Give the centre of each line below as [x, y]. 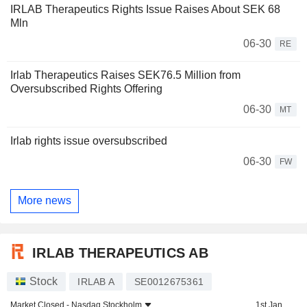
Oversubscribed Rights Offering [86, 88]
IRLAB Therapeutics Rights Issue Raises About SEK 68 [145, 9]
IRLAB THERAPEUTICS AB [120, 253]
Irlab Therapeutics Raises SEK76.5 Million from [125, 75]
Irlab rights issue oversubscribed [89, 140]
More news [45, 201]
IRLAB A [96, 282]
